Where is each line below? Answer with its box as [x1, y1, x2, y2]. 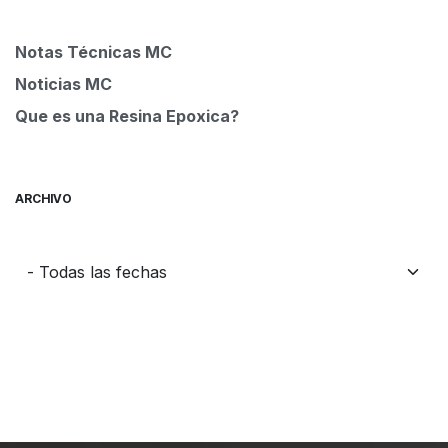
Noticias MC [15, 74, 112, 95]
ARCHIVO [15, 191, 72, 207]
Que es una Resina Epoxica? [15, 106, 239, 127]
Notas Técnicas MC [15, 42, 172, 63]
